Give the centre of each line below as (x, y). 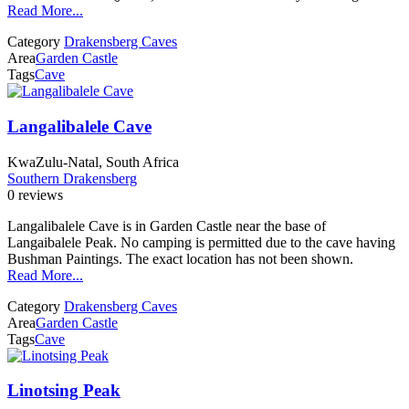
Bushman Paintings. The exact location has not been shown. (180, 258)
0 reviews (35, 194)
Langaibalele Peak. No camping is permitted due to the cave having (201, 242)
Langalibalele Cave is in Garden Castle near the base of (167, 225)
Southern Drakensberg (72, 178)
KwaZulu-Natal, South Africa (93, 162)
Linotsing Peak (64, 391)
